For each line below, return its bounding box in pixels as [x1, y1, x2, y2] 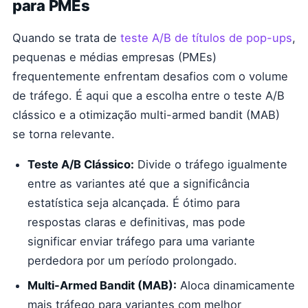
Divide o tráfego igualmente [134, 157, 287, 171]
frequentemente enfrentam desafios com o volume [12, 69, 288, 83]
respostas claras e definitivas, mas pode [27, 215, 245, 229]
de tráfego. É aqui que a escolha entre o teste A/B [12, 89, 285, 102]
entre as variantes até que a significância [27, 177, 250, 190]
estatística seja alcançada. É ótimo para [27, 196, 240, 210]
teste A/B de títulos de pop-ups [120, 31, 292, 45]
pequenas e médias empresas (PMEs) [12, 50, 217, 64]
